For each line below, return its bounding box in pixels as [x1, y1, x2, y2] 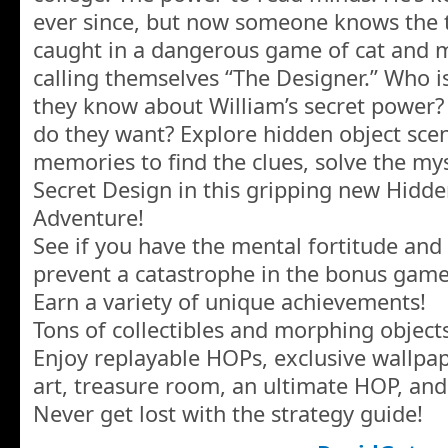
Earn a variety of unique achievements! [33, 287, 426, 317]
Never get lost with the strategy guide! [33, 399, 423, 429]
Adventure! [33, 203, 144, 233]
